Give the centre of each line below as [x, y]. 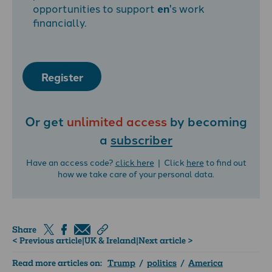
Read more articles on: [60, 263]
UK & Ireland [110, 241]
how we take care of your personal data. [136, 173]
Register [62, 76]
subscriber [141, 139]
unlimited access [117, 121]
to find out [225, 162]
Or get [46, 121]
